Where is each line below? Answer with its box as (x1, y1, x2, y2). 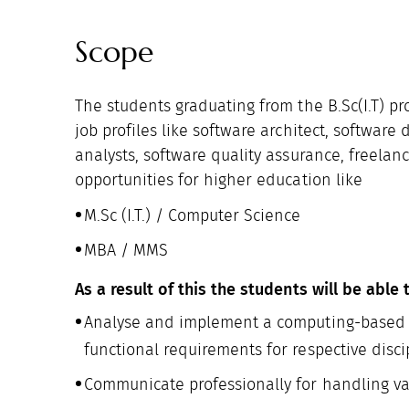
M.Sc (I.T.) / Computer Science (84, 207, 301, 225)
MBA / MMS (84, 242, 169, 259)
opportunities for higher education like (75, 172, 362, 189)
